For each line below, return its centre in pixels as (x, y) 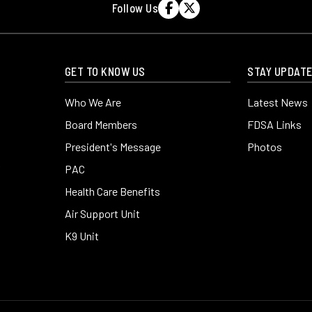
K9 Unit (81, 236)
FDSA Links (275, 124)
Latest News (278, 102)
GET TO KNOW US (105, 71)
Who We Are (93, 102)
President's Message (112, 147)
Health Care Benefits (112, 191)
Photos (265, 147)
